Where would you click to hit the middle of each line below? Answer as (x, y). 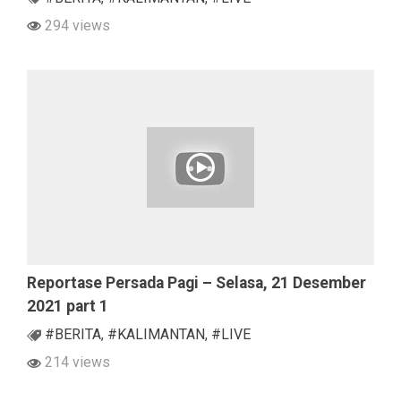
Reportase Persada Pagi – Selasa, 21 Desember (196, 282)
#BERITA (73, 334)
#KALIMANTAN (156, 334)
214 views (76, 362)
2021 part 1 (68, 306)
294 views (76, 25)
